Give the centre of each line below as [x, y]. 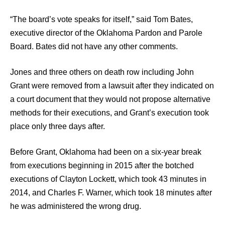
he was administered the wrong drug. [77, 206]
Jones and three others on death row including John [102, 72]
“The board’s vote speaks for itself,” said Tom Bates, [101, 19]
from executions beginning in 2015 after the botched [102, 165]
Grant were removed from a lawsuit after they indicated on [112, 85]
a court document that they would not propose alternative [110, 99]
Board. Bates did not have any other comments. [94, 46]
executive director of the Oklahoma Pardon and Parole [106, 33]
